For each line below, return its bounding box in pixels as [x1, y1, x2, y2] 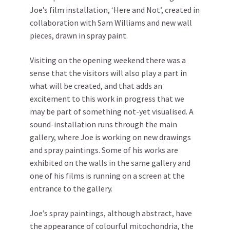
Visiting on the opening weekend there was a [30, 55, 186, 65]
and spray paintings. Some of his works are [30, 145, 178, 155]
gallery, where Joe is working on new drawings [30, 132, 191, 142]
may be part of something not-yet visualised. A [30, 106, 194, 117]
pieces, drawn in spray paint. [30, 30, 128, 41]
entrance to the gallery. [30, 183, 112, 194]
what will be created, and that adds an [30, 81, 162, 91]
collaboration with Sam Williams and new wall [30, 17, 192, 28]
